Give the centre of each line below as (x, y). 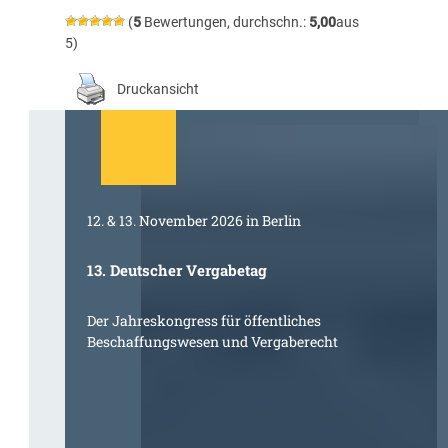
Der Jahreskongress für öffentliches (204, 320)
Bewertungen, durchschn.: (224, 22)
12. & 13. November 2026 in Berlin (194, 220)
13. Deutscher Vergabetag (177, 270)
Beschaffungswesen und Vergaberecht (213, 341)
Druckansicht (157, 88)
